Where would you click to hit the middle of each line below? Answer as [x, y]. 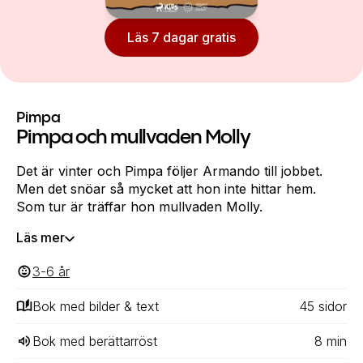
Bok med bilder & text [96, 306]
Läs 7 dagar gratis [181, 37]
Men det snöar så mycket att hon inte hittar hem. [166, 189]
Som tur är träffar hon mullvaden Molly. [139, 207]
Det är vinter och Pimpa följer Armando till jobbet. [169, 171]
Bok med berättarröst [95, 341]
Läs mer [41, 237]
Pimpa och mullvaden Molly [133, 138]
